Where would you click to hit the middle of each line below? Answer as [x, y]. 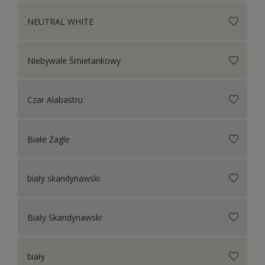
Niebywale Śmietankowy [74, 60]
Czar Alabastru [55, 99]
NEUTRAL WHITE [60, 21]
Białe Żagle [49, 139]
